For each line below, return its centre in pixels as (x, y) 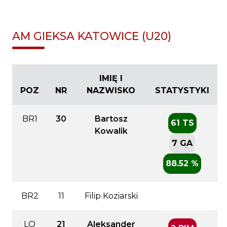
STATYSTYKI (182, 90)
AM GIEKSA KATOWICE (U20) (92, 36)
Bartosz (111, 119)
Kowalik (111, 131)
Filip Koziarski (111, 196)
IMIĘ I (111, 78)
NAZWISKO (111, 90)
